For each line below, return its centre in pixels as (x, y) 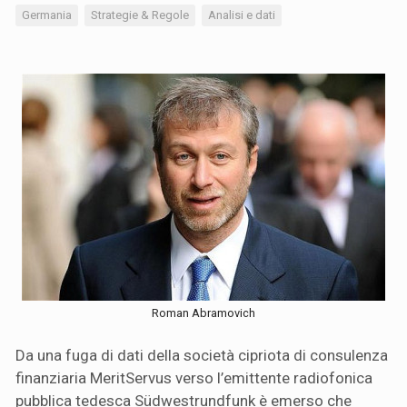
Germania (47, 15)
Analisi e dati (242, 15)
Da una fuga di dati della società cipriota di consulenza (202, 355)
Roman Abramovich (203, 313)
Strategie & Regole (140, 15)
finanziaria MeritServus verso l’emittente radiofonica (194, 377)
